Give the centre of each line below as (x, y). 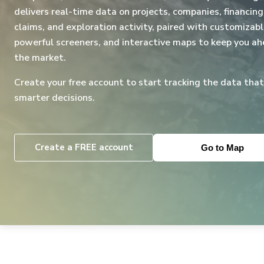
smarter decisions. (55, 98)
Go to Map (222, 147)
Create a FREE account (84, 147)
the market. (40, 58)
